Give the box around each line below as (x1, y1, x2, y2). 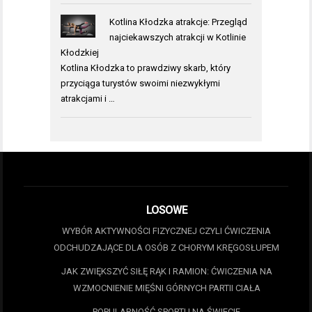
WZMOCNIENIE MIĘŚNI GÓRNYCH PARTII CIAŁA (72, 283, 260, 294)
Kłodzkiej (61, 47, 99, 58)
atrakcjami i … (61, 93, 115, 104)
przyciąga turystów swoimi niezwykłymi (61, 77, 220, 88)
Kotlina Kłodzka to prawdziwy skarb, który (61, 62, 231, 73)
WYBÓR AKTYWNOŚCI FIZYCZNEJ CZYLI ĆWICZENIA (62, 226, 271, 237)
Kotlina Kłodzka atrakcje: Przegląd (109, 16, 247, 27)
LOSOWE (146, 203, 187, 217)
